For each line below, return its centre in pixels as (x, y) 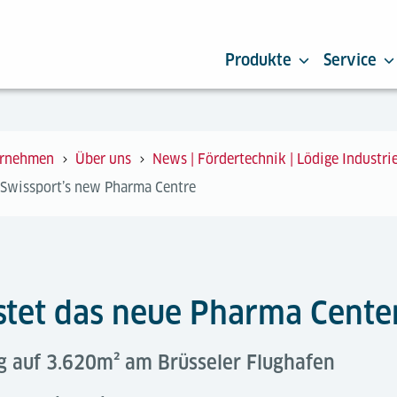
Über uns (103, 159)
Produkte (258, 60)
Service (350, 60)
